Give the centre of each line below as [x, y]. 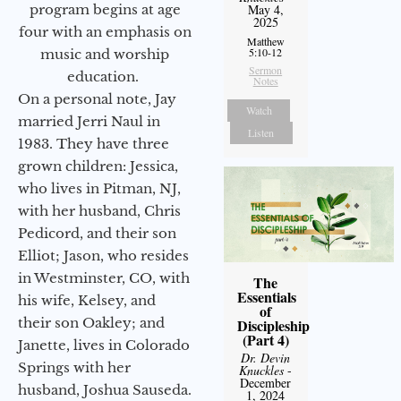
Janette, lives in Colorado [104, 345]
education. [105, 76]
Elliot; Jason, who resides [103, 255]
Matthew [265, 42]
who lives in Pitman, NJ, [99, 188]
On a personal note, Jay [97, 98]
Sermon [266, 70]
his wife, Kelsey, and [87, 300]
